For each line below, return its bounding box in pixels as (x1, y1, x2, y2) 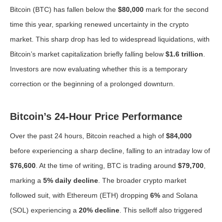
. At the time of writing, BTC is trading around (36, 162, 178, 169)
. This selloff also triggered (119, 206, 202, 214)
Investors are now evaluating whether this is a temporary (10, 65, 187, 73)
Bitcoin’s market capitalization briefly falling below (10, 50, 166, 58)
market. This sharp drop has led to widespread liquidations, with (10, 35, 210, 43)
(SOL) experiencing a (10, 206, 79, 214)
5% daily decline (43, 176, 98, 184)
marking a (10, 176, 43, 184)
